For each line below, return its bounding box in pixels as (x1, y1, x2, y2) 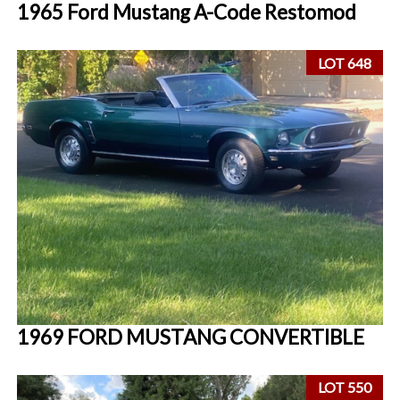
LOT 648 (318, 54, 372, 71)
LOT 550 (318, 379, 372, 396)
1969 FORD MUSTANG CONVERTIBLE (17, 324, 365, 349)
